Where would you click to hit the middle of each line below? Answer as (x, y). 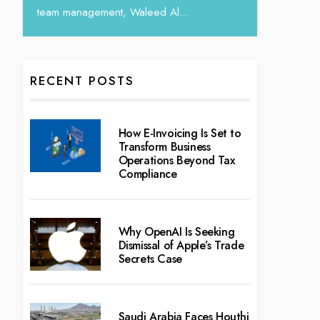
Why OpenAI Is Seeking (176, 231)
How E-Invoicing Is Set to (180, 133)
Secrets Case (150, 259)
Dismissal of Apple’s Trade (181, 245)
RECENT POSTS (82, 80)
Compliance (147, 174)
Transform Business (164, 146)
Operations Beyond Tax (176, 160)
